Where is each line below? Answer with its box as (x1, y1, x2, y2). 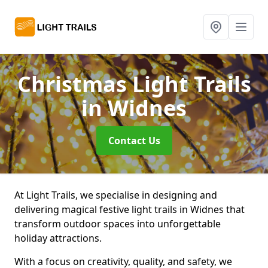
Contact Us (108, 134, 160, 147)
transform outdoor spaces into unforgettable (14, 217, 221, 230)
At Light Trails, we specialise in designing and (14, 188, 217, 202)
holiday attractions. (14, 232, 104, 245)
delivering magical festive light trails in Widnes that (14, 203, 245, 216)
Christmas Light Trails (17, 69, 251, 99)
